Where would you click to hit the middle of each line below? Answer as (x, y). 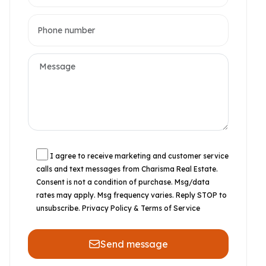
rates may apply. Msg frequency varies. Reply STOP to (132, 195)
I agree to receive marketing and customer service (139, 156)
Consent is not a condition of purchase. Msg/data (123, 182)
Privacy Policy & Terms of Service (141, 208)
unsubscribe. (59, 208)
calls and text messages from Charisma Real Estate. (127, 169)
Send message (134, 244)
